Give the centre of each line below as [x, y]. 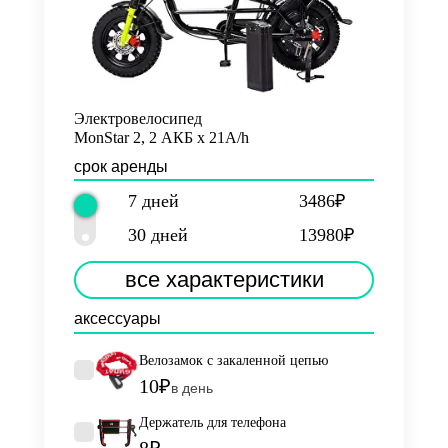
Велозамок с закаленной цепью [233, 360]
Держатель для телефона [212, 422]
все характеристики [224, 279]
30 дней [157, 235]
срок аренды [121, 166]
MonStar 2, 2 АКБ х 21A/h [161, 137]
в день [192, 388]
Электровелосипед [138, 118]
